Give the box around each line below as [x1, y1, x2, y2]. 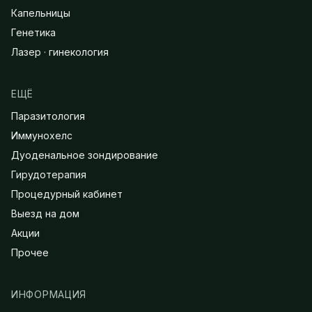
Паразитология [11, 110, 85, 122]
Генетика [11, 26, 56, 38]
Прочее [11, 247, 49, 258]
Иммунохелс [11, 130, 72, 141]
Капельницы [11, 7, 70, 19]
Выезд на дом [11, 208, 79, 219]
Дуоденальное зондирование [11, 149, 158, 161]
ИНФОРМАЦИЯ [11, 288, 86, 300]
